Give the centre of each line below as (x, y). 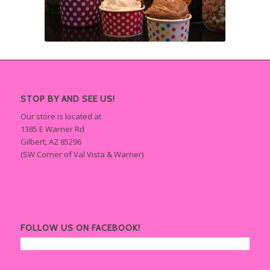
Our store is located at (61, 117)
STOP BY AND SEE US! (67, 99)
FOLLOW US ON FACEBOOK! (80, 228)
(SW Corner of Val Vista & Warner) (82, 155)
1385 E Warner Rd (52, 129)
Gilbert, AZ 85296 (51, 142)
